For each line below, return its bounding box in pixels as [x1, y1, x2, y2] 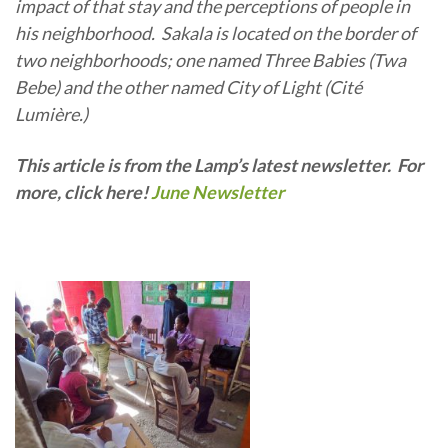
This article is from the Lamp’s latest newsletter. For [15, 153, 423, 176]
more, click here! [15, 180, 151, 203]
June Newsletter [151, 180, 284, 203]
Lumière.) [15, 102, 94, 125]
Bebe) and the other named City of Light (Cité [15, 75, 362, 98]
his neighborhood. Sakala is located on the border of [15, 21, 416, 44]
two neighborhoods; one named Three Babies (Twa [15, 48, 406, 71]
